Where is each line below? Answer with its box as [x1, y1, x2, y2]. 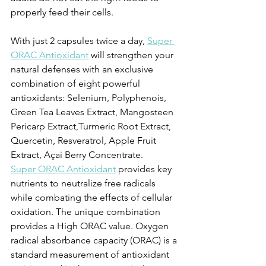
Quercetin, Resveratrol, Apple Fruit [11, 135, 159, 146]
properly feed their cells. [11, 7, 113, 18]
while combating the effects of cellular [11, 192, 175, 203]
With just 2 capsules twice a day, [11, 35, 147, 46]
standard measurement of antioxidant [11, 249, 172, 260]
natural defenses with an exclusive [11, 64, 156, 75]
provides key [116, 163, 174, 175]
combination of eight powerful [11, 78, 142, 89]
